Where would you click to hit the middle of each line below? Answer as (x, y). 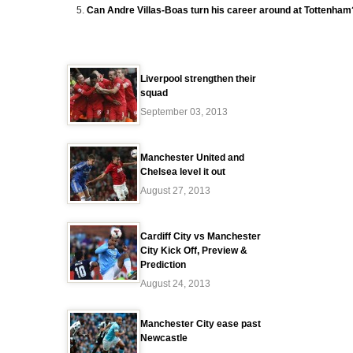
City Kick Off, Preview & (194, 251)
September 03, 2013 (184, 112)
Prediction (163, 265)
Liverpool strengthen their (198, 79)
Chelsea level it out (183, 172)
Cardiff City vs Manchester (201, 236)
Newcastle (164, 338)
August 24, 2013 (175, 284)
